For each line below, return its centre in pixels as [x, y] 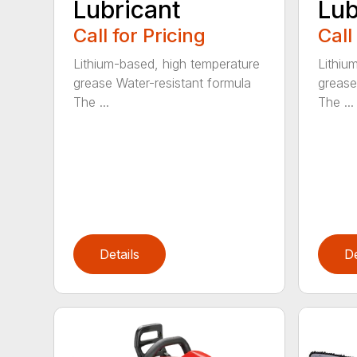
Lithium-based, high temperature [167, 63]
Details [120, 254]
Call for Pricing [140, 35]
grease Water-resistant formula [163, 82]
